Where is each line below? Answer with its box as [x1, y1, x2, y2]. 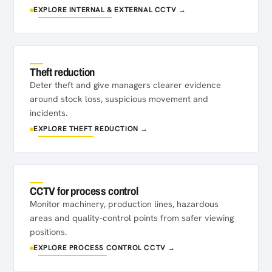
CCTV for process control [30, 185, 138, 197]
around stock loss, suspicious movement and [30, 93, 208, 104]
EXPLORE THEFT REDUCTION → [33, 124, 149, 134]
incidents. [30, 107, 67, 118]
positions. [30, 226, 67, 237]
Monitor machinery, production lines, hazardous [30, 198, 219, 209]
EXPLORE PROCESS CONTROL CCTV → [33, 243, 176, 253]
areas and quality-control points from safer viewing [30, 212, 234, 223]
